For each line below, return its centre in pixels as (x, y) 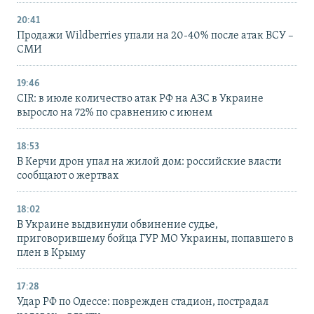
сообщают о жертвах (68, 176)
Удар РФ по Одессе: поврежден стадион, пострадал (143, 302)
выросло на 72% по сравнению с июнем (115, 113)
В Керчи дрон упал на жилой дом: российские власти (149, 162)
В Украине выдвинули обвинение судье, (117, 225)
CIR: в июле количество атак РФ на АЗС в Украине (140, 99)
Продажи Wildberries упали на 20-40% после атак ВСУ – (155, 36)
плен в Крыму (51, 253)
